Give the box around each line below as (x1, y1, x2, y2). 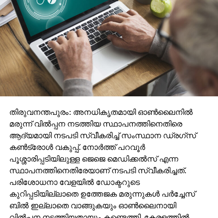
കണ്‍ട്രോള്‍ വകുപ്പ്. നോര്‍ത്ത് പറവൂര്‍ (9, 141, 145, 152)
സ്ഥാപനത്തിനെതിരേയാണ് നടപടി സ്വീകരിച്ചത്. (9, 164, 186, 176)
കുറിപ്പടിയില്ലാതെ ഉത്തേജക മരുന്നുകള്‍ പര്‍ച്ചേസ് (9, 188, 195, 199)
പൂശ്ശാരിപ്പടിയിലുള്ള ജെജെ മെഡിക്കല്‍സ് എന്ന (9, 153, 178, 164)
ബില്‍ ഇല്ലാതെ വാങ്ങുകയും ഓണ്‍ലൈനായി (9, 200, 176, 211)
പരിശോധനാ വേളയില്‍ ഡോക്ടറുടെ (9, 176, 140, 187)
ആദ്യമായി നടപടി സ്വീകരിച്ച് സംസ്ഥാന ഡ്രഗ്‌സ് (9, 129, 196, 141)
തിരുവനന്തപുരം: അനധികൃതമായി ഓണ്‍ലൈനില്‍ (9, 106, 193, 117)
